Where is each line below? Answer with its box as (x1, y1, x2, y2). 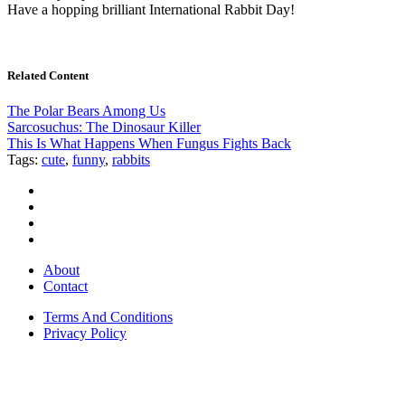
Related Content (7, 68, 89, 82)
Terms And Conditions (43, 309, 173, 325)
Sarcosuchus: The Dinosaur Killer (7, 119, 201, 136)
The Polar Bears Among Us (7, 103, 165, 119)
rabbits (112, 152, 150, 168)
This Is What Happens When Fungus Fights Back (7, 136, 291, 152)
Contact (43, 278, 88, 295)
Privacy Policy (43, 325, 127, 342)
